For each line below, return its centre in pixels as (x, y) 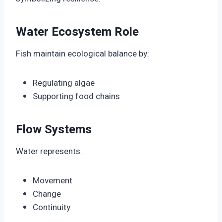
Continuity (52, 208)
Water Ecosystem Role (77, 32)
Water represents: (49, 152)
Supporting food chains (76, 97)
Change (47, 194)
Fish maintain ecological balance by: (83, 54)
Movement (53, 181)
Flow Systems (54, 130)
